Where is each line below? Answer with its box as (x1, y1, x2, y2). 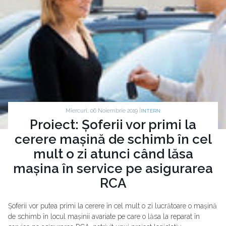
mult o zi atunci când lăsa (33, 146, 193, 162)
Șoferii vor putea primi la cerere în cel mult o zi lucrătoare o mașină (8, 202, 217, 210)
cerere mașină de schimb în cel (14, 132, 212, 147)
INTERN (141, 108, 160, 114)
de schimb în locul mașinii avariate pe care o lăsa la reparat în (8, 212, 200, 221)
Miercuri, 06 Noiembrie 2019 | (66, 107, 141, 114)
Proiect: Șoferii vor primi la (30, 117, 196, 133)
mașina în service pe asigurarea (13, 161, 213, 177)
